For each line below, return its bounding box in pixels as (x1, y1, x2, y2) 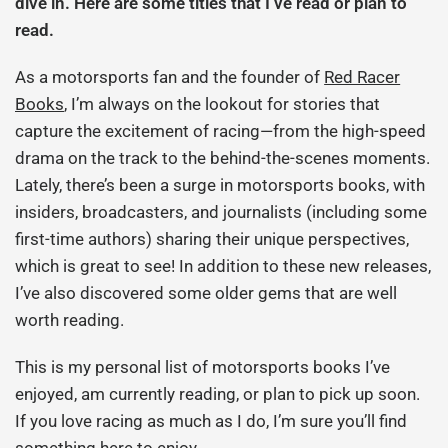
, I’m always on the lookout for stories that (64, 94, 381, 114)
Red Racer (324, 67, 401, 87)
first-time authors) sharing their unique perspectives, (15, 229, 410, 249)
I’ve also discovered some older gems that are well (15, 283, 398, 303)
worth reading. (15, 310, 125, 330)
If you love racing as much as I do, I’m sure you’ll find (15, 411, 408, 431)
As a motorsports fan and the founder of (15, 67, 325, 87)
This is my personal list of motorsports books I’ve (15, 357, 391, 377)
